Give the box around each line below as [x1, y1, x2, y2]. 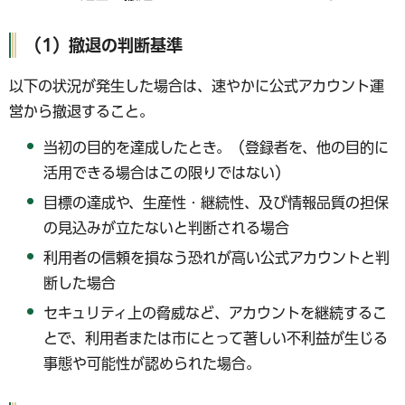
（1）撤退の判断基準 [25, 37, 183, 54]
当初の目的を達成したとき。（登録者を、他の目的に [43, 140, 390, 155]
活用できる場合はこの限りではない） [43, 165, 290, 181]
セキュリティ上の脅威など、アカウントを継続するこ [43, 305, 388, 320]
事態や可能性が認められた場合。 [43, 355, 261, 371]
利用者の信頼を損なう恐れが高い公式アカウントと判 [43, 250, 391, 265]
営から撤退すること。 [9, 103, 154, 118]
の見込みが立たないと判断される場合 [43, 221, 290, 236]
